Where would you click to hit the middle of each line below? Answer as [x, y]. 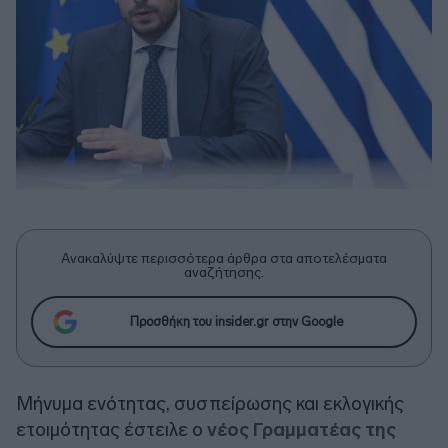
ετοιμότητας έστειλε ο [111, 429]
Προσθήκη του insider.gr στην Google [236, 322]
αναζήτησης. [224, 272]
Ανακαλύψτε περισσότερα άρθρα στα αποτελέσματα [224, 258]
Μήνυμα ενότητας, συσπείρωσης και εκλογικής [210, 403]
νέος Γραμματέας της [301, 429]
